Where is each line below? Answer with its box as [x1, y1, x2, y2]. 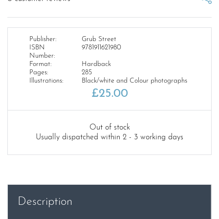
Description [18, 196, 72, 208]
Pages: [29, 69, 48, 77]
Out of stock [89, 124, 130, 132]
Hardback [81, 61, 111, 68]
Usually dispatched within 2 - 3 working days [36, 133, 183, 142]
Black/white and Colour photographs [81, 77, 187, 85]
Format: [29, 61, 51, 68]
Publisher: [29, 36, 56, 44]
